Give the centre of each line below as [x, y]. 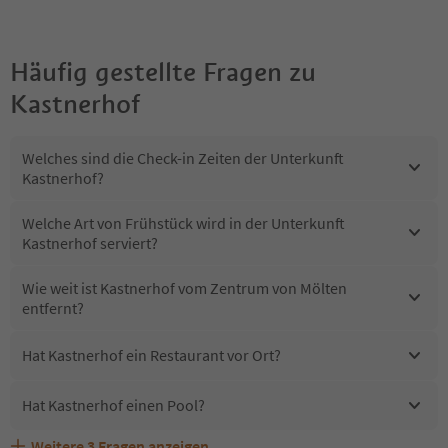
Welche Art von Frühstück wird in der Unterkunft [183, 222]
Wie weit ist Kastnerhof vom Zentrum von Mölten [184, 287]
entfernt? [53, 307]
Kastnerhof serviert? [90, 242]
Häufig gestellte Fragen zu [163, 71]
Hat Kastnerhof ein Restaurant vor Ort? [151, 355]
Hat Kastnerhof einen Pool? [113, 405]
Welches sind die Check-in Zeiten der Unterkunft [183, 157]
